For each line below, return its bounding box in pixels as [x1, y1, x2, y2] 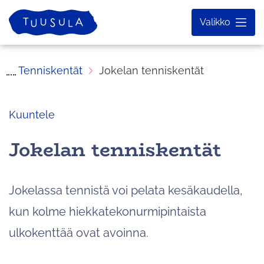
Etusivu [8, 10, 42, 21]
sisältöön [8, 21, 53, 34]
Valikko [200, 16, 230, 28]
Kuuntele [9, 108, 55, 121]
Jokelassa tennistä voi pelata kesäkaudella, [9, 183, 243, 197]
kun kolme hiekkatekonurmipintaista [9, 204, 206, 219]
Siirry [8, 2, 32, 15]
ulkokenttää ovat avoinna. [9, 225, 148, 240]
